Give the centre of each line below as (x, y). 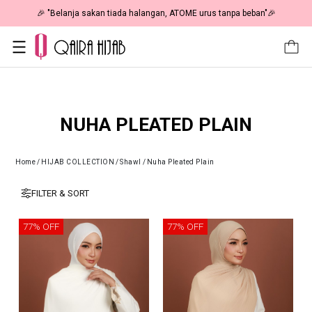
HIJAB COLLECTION (78, 162)
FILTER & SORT (60, 194)
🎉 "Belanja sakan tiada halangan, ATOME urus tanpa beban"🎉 (156, 13)
